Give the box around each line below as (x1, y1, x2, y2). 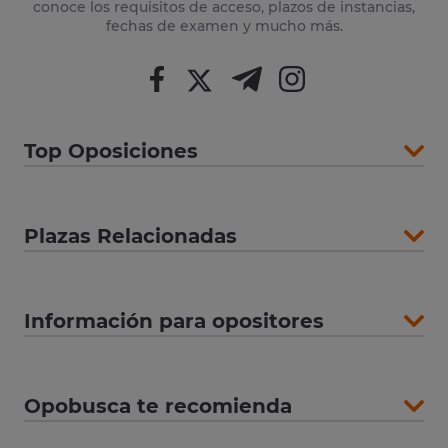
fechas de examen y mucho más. (105, 17, 343, 36)
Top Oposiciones (24, 139, 198, 164)
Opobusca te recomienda (24, 394, 292, 419)
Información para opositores (24, 309, 324, 334)
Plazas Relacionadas (24, 224, 237, 249)
